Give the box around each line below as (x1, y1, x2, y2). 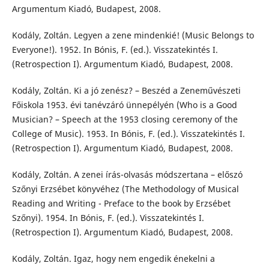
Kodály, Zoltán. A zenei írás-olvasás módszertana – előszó (11, 168, 243, 180)
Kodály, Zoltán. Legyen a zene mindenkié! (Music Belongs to (11, 29, 254, 41)
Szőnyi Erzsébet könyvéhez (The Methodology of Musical (11, 183, 239, 195)
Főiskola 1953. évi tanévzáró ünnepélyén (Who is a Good (11, 98, 237, 110)
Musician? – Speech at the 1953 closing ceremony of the (11, 113, 238, 125)
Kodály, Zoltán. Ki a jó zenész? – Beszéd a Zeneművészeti (11, 84, 241, 96)
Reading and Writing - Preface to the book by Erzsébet (11, 197, 231, 209)
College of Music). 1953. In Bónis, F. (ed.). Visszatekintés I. (11, 127, 245, 139)
